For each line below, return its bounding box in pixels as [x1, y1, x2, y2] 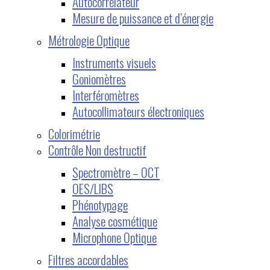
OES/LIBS [72, 178, 113, 198]
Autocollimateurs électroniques [72, 101, 204, 121]
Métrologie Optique [48, 30, 130, 49]
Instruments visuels [72, 52, 156, 72]
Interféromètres [72, 85, 139, 104]
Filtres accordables [48, 250, 128, 269]
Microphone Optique [72, 227, 157, 246]
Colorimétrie [48, 124, 100, 143]
